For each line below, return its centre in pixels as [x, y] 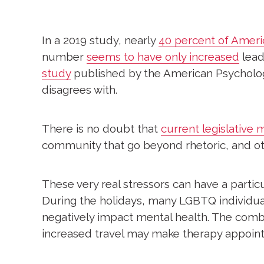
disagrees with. [80, 90]
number [64, 57]
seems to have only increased [163, 57]
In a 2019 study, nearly [100, 40]
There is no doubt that [101, 128]
